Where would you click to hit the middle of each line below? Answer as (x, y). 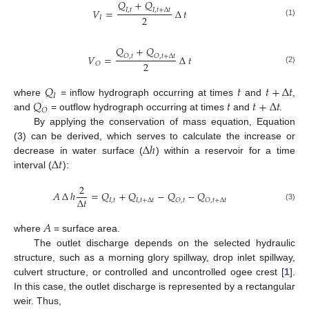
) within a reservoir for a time (225, 150)
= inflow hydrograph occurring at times (147, 92)
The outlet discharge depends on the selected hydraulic (164, 243)
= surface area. (85, 229)
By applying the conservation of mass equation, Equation (164, 121)
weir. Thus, (38, 301)
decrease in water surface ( (79, 150)
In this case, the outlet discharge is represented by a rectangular (154, 287)
